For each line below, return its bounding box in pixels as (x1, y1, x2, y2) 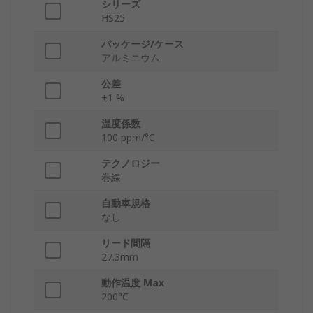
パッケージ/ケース (101, 37, 184, 51)
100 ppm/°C (101, 131, 155, 145)
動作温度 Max (101, 276, 164, 290)
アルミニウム (101, 51, 160, 65)
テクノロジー (101, 156, 160, 170)
